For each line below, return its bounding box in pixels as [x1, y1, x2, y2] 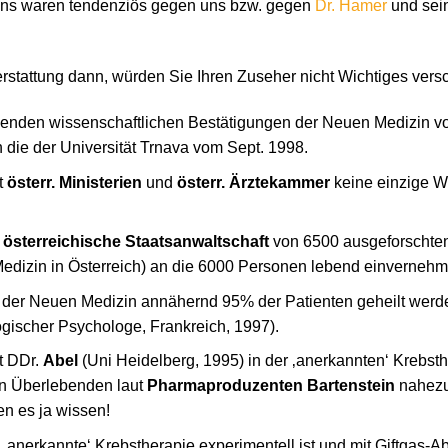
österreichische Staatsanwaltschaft [2, 233, 269, 251]
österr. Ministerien [6, 173, 142, 191]
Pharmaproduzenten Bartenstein [146, 377, 395, 395]
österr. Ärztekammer [176, 173, 330, 191]
